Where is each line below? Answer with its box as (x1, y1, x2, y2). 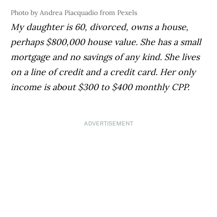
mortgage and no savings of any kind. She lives (11, 51, 200, 63)
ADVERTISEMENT (83, 120, 133, 127)
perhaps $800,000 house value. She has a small (11, 36, 201, 48)
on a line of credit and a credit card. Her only (11, 66, 196, 78)
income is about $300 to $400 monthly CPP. (11, 81, 190, 93)
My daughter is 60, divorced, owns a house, (11, 21, 189, 33)
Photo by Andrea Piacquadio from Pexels (11, 8, 138, 17)
